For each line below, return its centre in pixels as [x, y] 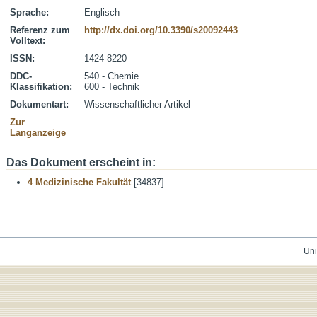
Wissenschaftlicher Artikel [137, 104]
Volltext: [28, 41]
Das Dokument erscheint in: [81, 162]
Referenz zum [40, 30]
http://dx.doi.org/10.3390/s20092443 [161, 30]
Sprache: [29, 12]
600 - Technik [112, 87]
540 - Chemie [111, 76]
